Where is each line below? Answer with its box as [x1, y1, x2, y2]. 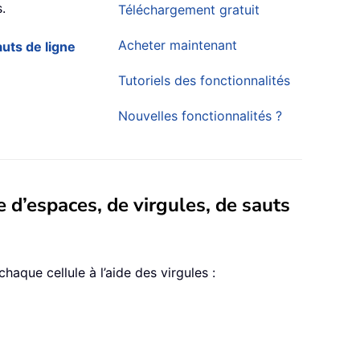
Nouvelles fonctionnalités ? [118, 108, 282, 125]
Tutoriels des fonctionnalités [118, 72, 290, 89]
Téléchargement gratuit [118, 2, 260, 18]
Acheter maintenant [118, 37, 237, 54]
